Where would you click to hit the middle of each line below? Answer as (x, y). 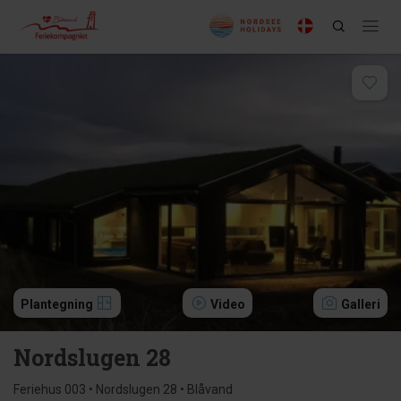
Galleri (361, 304)
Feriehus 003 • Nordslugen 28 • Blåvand (123, 389)
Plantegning (58, 304)
